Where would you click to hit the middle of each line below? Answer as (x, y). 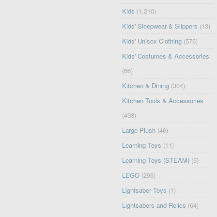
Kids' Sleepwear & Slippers (160, 26)
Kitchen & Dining (146, 86)
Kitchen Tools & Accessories (163, 101)
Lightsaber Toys (145, 190)
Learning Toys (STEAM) (156, 160)
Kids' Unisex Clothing (152, 41)
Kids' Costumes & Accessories (166, 56)
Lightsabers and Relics (154, 205)
